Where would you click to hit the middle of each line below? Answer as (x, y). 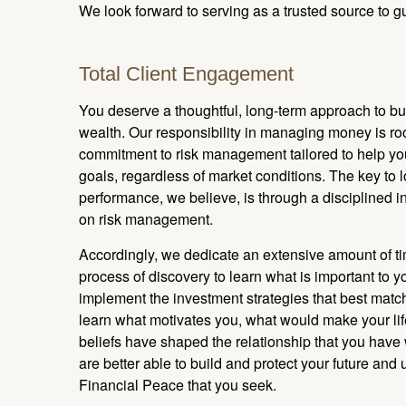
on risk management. (146, 218)
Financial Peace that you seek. (178, 384)
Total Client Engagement (186, 73)
